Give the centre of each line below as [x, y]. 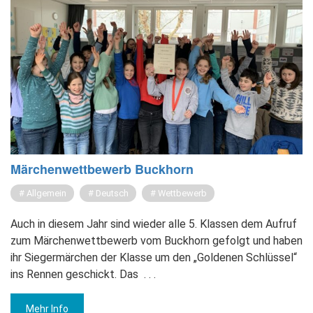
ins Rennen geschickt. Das [74, 274]
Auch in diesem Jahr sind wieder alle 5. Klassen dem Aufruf [154, 224]
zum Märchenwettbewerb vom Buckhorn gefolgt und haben [156, 240]
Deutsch [112, 193]
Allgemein [46, 193]
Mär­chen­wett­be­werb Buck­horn [102, 169]
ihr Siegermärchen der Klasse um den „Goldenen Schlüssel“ [154, 257]
